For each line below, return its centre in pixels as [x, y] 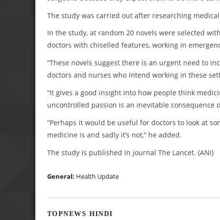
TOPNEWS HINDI [80, 214]
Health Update [97, 176]
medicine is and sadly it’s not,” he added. [114, 135]
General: [62, 176]
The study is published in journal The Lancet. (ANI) [130, 152]
